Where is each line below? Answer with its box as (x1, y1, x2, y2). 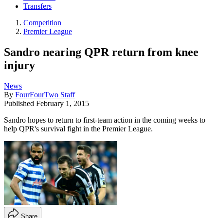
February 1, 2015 (36, 99, 89, 108)
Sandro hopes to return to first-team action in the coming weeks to (4, 115, 205, 124)
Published (4, 99, 36, 108)
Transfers (23, 2, 52, 11)
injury (4, 58, 35, 72)
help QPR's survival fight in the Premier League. (4, 124, 153, 133)
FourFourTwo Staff (15, 90, 75, 99)
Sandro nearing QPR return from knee (4, 45, 199, 58)
